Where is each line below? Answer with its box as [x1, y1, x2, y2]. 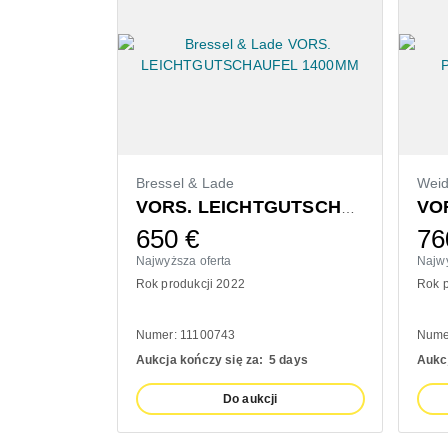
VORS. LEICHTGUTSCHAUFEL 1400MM [341, 199, 356, 216]
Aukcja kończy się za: [135, 352, 264, 367]
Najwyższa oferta [135, 253, 232, 268]
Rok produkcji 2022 [135, 276, 246, 291]
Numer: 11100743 [135, 327, 236, 342]
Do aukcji [222, 391, 278, 406]
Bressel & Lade [135, 174, 235, 191]
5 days [268, 352, 308, 367]
